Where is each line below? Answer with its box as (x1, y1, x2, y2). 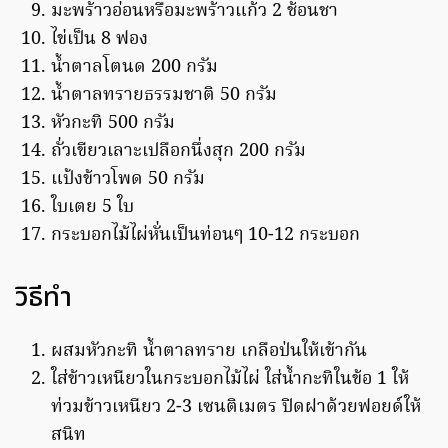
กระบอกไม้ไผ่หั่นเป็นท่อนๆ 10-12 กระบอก (51, 220, 360, 250)
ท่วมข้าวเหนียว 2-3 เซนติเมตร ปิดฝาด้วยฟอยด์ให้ (51, 392, 421, 422)
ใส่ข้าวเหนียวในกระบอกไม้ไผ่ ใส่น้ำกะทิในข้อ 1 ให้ (51, 364, 409, 394)
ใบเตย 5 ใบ (51, 192, 134, 222)
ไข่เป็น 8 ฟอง (51, 24, 148, 54)
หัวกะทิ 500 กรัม (51, 108, 175, 138)
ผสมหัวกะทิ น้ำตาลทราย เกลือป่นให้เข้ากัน (51, 336, 367, 366)
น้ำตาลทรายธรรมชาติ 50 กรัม (51, 80, 277, 110)
